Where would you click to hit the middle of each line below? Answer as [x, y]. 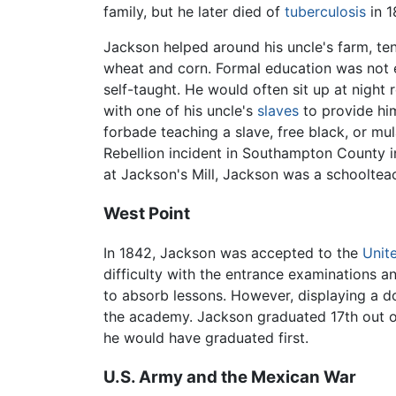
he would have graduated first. [206, 338]
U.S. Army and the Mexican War [230, 377]
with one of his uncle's [180, 110]
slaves [278, 110]
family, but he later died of [194, 11]
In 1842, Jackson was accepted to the [233, 253]
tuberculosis [325, 11]
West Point [147, 213]
